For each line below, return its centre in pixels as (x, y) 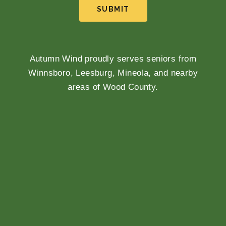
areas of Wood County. (113, 87)
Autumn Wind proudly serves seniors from (113, 59)
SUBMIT (113, 9)
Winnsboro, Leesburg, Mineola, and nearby (113, 73)
